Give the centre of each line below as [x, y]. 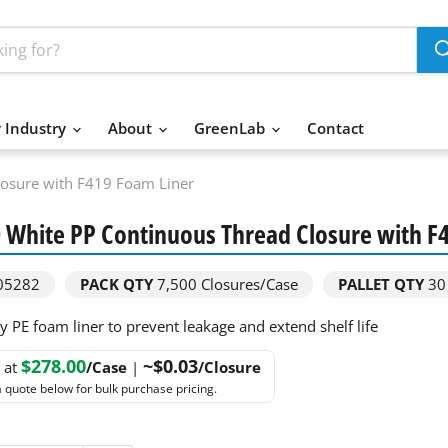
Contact [335, 128]
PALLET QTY [380, 283]
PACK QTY [116, 283]
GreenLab [231, 128]
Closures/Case [247, 283]
